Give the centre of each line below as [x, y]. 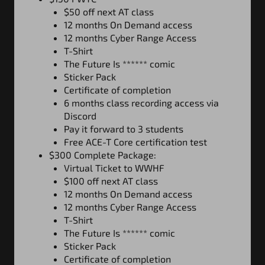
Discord [80, 115]
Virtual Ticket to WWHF [114, 167]
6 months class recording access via [141, 102]
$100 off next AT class [111, 180]
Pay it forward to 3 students [124, 128]
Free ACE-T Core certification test [135, 141]
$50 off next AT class [109, 11]
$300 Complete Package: [103, 154]
